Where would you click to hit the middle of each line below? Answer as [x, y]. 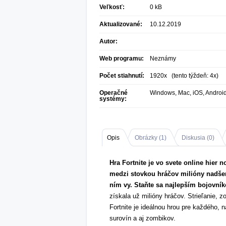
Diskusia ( [195, 138]
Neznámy [163, 59]
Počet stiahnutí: [122, 76]
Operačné [114, 93]
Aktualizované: [121, 24]
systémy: [113, 99]
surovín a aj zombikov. [143, 218]
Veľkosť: [112, 7]
